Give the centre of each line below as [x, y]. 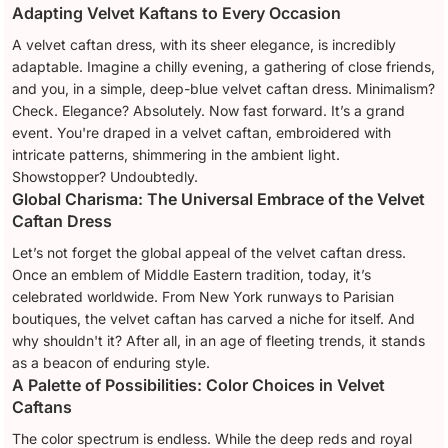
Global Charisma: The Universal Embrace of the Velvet [219, 198]
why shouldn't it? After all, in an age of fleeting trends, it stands [219, 340]
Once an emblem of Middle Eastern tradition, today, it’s [192, 274]
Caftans [42, 406]
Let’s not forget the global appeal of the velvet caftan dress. [209, 252]
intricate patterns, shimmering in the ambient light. [176, 154]
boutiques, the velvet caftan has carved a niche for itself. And [214, 318]
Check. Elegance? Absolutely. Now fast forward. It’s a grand [209, 110]
